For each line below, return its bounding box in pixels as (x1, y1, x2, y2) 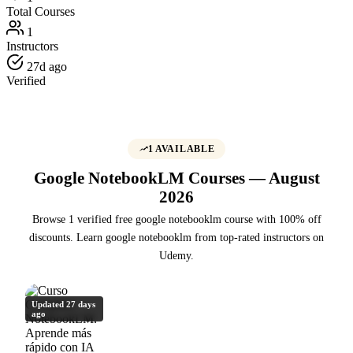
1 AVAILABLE (147, 143, 215, 154)
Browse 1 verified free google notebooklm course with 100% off (32, 212, 321, 225)
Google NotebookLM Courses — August (33, 169, 320, 188)
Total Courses (6, 5, 75, 18)
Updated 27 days (32, 299, 95, 309)
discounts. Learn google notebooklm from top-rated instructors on (29, 230, 324, 243)
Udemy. (159, 248, 194, 262)
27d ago (24, 60, 67, 73)
